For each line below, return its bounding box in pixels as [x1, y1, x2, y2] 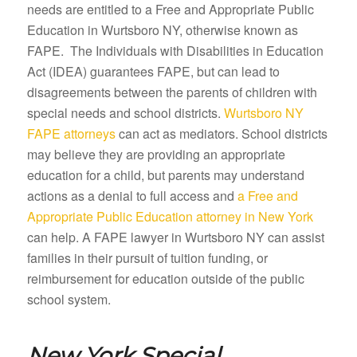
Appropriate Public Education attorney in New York [26, 206, 313, 226]
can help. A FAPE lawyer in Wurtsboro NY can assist [26, 227, 324, 246]
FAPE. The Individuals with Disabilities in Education [26, 41, 324, 60]
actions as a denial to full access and [26, 186, 237, 205]
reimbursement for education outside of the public [26, 269, 304, 288]
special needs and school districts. [26, 103, 224, 122]
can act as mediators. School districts [115, 124, 328, 143]
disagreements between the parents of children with [26, 82, 317, 101]
